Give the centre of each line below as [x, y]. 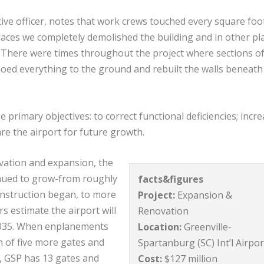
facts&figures [171, 179]
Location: [160, 227]
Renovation [165, 211]
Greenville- [207, 227]
